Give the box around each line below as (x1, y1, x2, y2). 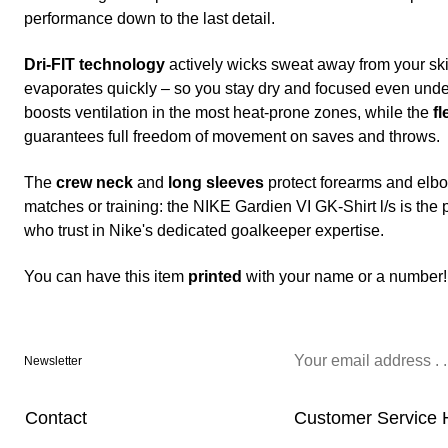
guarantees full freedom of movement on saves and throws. (24, 128, 440, 146)
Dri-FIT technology (24, 56, 165, 74)
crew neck (56, 174, 133, 192)
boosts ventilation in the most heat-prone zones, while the (24, 104, 433, 122)
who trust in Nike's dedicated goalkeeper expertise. (24, 222, 384, 240)
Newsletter (24, 354, 82, 369)
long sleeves (168, 174, 264, 192)
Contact (25, 408, 87, 429)
